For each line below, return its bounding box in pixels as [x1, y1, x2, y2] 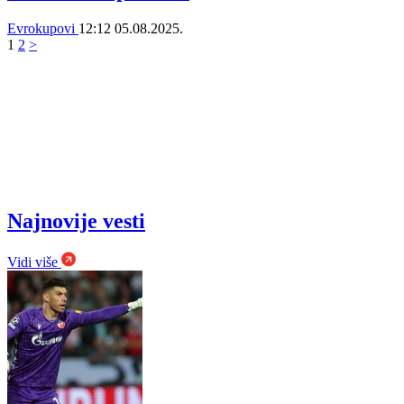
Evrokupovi [7, 20, 78, 36]
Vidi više [7, 253, 61, 270]
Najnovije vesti [7, 209, 145, 234]
